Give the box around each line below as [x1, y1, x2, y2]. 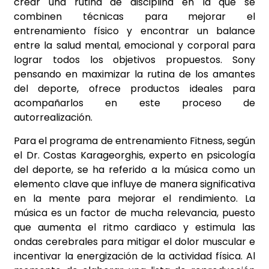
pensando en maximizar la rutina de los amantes [14, 67, 255, 82]
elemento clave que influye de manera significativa [14, 177, 255, 191]
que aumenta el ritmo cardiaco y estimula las [14, 220, 255, 234]
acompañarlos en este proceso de [14, 96, 255, 110]
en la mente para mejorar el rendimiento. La [14, 191, 255, 205]
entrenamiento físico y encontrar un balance [14, 24, 255, 38]
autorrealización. [14, 110, 92, 125]
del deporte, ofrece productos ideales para [14, 82, 255, 96]
